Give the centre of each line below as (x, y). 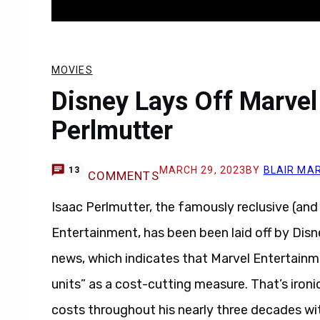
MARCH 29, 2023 (202, 170)
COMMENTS (123, 176)
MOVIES (72, 70)
